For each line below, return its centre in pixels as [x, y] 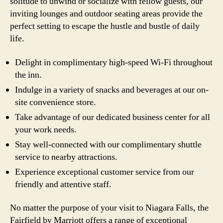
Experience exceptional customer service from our [105, 172]
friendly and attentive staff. [63, 184]
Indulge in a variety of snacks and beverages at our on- [112, 90]
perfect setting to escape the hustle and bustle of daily [105, 26]
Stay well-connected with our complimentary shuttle [108, 144]
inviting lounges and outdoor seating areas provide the [106, 14]
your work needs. [46, 129]
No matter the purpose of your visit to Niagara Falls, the [109, 208]
